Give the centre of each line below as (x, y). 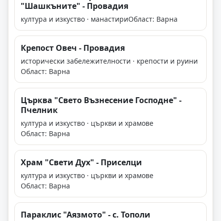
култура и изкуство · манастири (74, 19)
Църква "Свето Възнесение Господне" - (101, 100)
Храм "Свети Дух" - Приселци (81, 163)
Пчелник (39, 110)
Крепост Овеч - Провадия (73, 48)
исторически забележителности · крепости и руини (109, 61)
